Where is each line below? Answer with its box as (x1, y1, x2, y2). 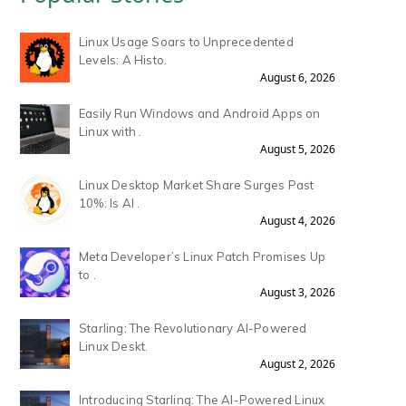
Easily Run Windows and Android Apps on (79, 106, 321, 121)
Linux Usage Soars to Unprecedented (79, 34, 294, 50)
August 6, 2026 (259, 70, 335, 86)
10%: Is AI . (79, 196, 140, 211)
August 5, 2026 (259, 141, 335, 158)
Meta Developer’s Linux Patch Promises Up (79, 249, 325, 265)
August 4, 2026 (259, 213, 335, 229)
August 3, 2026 (259, 285, 335, 301)
